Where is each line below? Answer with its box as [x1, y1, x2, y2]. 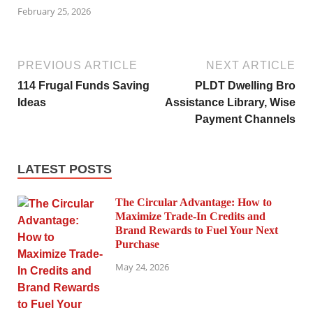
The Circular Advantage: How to [115, 196, 272, 208]
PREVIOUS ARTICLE [17, 59, 138, 71]
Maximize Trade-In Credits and [115, 210, 265, 222]
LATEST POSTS [17, 161, 112, 176]
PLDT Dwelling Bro [195, 79, 296, 92]
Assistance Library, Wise [165, 96, 296, 108]
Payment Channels [195, 112, 296, 125]
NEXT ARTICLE [206, 59, 296, 71]
